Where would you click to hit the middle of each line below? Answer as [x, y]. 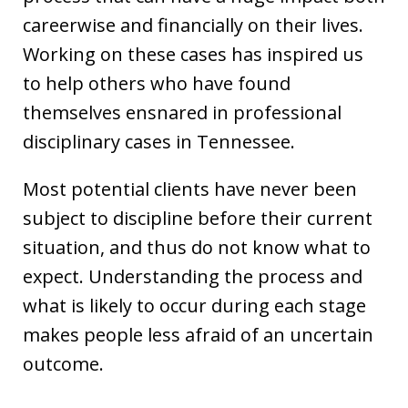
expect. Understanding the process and [193, 276]
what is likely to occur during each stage [194, 305]
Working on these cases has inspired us [193, 54]
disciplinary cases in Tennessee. [159, 141]
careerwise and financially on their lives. [193, 25]
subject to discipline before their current [198, 218]
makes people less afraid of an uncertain [198, 334]
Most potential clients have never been [190, 189]
